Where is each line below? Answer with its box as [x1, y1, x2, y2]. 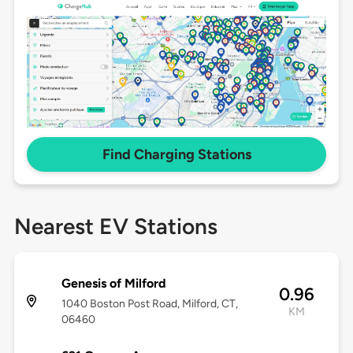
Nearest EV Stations [13, 213, 217, 240]
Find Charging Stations [102, 146, 251, 164]
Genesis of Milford [61, 276, 166, 292]
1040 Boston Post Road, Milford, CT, [61, 297, 238, 311]
